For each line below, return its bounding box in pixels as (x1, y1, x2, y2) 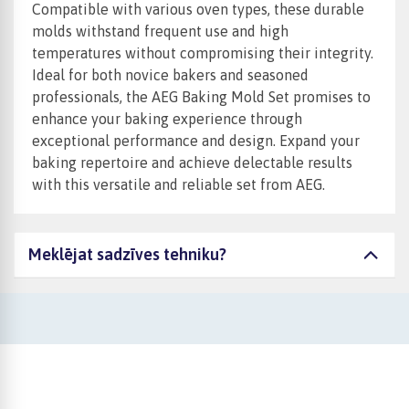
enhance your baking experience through (32, 110, 302, 128)
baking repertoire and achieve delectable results (32, 154, 352, 172)
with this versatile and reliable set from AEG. (32, 176, 325, 194)
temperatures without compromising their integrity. (32, 45, 373, 62)
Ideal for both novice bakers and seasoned (32, 67, 309, 84)
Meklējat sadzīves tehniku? (28, 245, 226, 265)
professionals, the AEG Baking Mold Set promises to (32, 89, 371, 106)
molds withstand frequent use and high (32, 23, 288, 40)
